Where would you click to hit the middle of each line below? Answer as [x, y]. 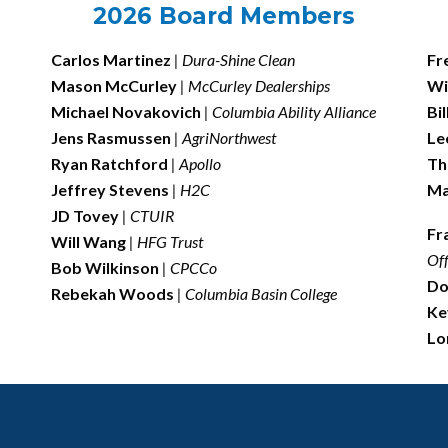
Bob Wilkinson [104, 267]
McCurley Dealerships [258, 85]
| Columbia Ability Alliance [289, 111]
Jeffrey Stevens [109, 189]
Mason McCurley [115, 85]
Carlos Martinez [110, 59]
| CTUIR [146, 215]
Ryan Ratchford [110, 163]
